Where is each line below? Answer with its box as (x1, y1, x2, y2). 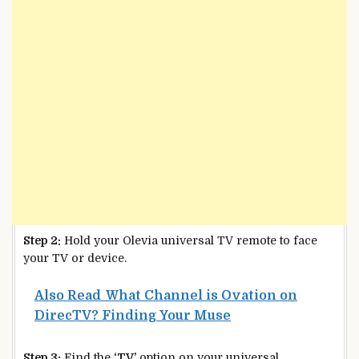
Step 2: (23, 234, 61, 248)
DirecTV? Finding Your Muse (34, 308, 231, 323)
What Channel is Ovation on (106, 288, 297, 303)
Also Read (34, 288, 101, 303)
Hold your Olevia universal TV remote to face (61, 234, 317, 248)
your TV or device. (23, 252, 127, 265)
